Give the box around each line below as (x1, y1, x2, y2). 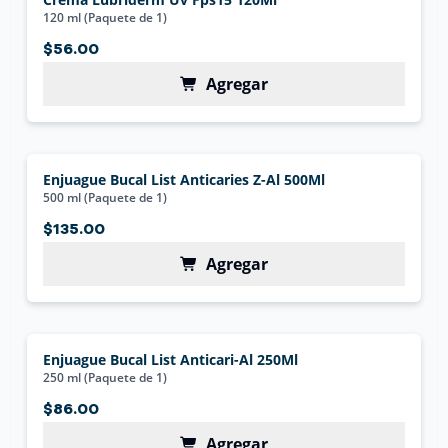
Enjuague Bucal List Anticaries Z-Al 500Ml (43, 170, 326, 189)
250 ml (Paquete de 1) (43, 369, 168, 386)
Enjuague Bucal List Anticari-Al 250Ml (43, 350, 299, 369)
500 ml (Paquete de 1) (43, 189, 168, 206)
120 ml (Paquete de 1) (43, 9, 168, 26)
